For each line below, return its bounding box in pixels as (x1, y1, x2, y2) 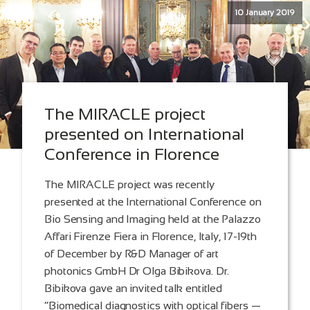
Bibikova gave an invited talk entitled (44, 282, 223, 295)
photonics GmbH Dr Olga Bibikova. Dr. (44, 265, 230, 277)
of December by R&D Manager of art (44, 248, 219, 260)
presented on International (44, 125, 245, 144)
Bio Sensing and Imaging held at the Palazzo (44, 213, 261, 226)
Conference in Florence (44, 145, 219, 164)
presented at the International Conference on (44, 196, 262, 208)
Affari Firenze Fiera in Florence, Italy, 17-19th (44, 230, 257, 243)
